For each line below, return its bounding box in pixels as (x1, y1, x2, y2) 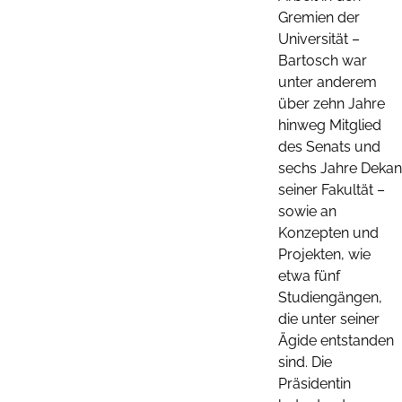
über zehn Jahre (278, 94, 385, 112)
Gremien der (278, 8, 360, 26)
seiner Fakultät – (278, 180, 385, 198)
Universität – (278, 30, 360, 48)
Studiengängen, (278, 288, 382, 306)
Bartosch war (278, 51, 367, 69)
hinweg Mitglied (278, 116, 381, 134)
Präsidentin (278, 374, 351, 392)
